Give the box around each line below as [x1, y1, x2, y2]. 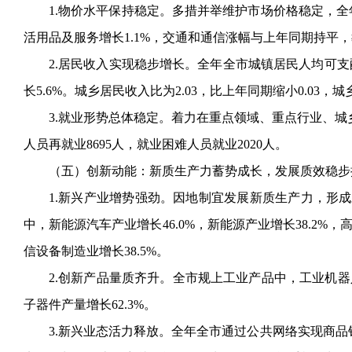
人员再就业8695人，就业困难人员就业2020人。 [24, 137, 288, 151]
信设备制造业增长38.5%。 [24, 244, 169, 258]
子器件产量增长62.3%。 [24, 298, 156, 311]
